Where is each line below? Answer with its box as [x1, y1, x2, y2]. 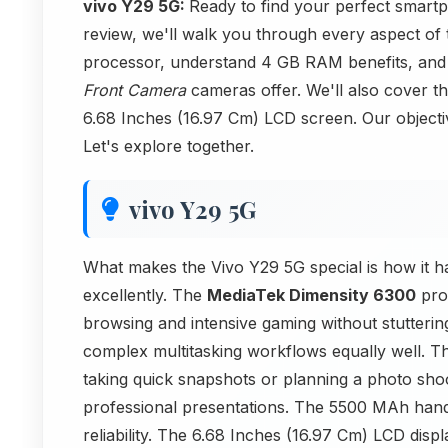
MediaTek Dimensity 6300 [207, 284, 416, 305]
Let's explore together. [83, 135, 254, 156]
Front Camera [83, 79, 186, 100]
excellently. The [83, 284, 207, 305]
